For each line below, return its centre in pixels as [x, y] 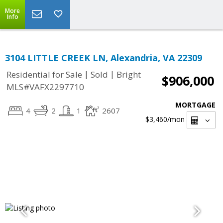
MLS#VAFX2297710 [45, 87]
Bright [129, 75]
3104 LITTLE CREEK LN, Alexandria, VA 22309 [104, 58]
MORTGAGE [195, 105]
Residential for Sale [44, 75]
